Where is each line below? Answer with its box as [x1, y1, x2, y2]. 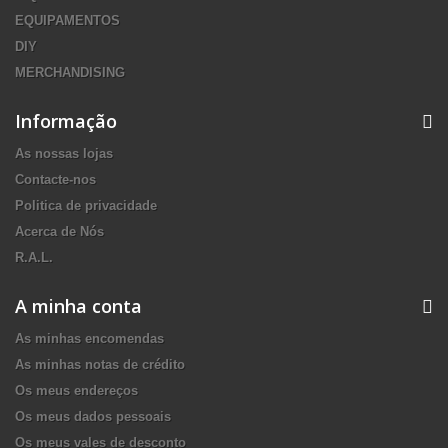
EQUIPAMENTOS [15, 13, 120, 28]
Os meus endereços [15, 383, 138, 398]
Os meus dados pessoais [15, 409, 171, 424]
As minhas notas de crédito [15, 357, 185, 372]
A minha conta [15, 294, 142, 318]
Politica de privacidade [15, 198, 157, 213]
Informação [15, 109, 117, 133]
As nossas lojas [15, 146, 113, 161]
